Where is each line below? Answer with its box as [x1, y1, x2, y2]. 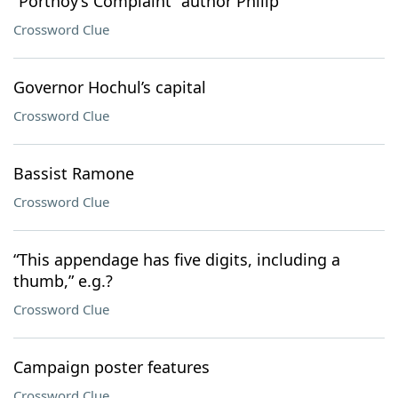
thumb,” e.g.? [13, 270, 113, 291]
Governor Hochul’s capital [13, 76, 206, 98]
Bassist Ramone [13, 163, 134, 184]
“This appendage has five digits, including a [13, 249, 340, 270]
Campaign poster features [13, 356, 210, 378]
